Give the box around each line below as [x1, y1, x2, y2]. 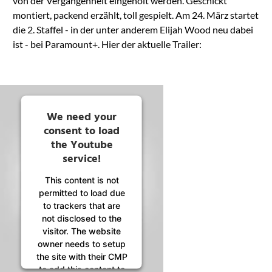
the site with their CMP [36, 251, 127, 262]
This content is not [44, 174, 119, 185]
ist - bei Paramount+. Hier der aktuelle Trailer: [12, 38, 202, 50]
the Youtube [50, 136, 113, 154]
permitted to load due [38, 187, 125, 198]
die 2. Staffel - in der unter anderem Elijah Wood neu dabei [12, 24, 253, 36]
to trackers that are [42, 200, 120, 211]
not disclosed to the [41, 212, 121, 223]
